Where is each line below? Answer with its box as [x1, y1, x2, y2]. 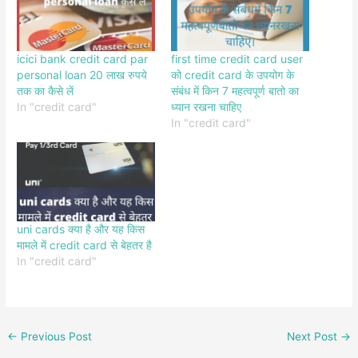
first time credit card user [171, 52, 303, 66]
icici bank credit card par [17, 52, 149, 66]
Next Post [286, 329, 340, 343]
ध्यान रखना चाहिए [171, 100, 241, 114]
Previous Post [18, 329, 93, 343]
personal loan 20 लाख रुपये [17, 68, 148, 82]
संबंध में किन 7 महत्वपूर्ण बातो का [171, 84, 299, 98]
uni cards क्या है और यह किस [17, 221, 145, 236]
